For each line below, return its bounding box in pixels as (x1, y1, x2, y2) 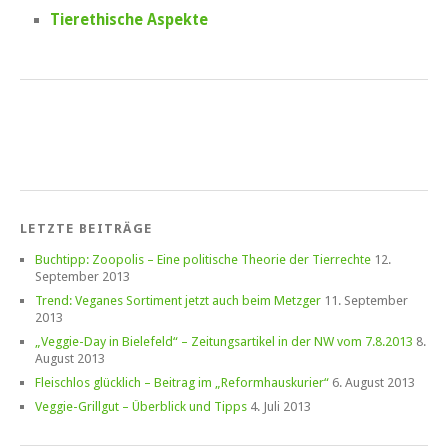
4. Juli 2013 (250, 398, 311, 414)
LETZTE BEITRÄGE (20, 220, 153, 236)
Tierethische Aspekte (50, 10, 208, 29)
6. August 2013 (332, 374, 415, 390)
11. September (324, 292, 408, 308)
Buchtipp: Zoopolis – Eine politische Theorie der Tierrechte (35, 251, 371, 267)
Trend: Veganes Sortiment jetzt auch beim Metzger (35, 292, 321, 308)
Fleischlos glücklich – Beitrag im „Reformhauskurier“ (35, 374, 329, 390)
